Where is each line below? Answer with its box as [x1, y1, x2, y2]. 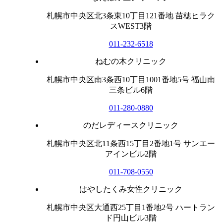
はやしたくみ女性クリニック [79, 184, 182, 193]
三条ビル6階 [109, 85, 153, 94]
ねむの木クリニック [95, 56, 166, 65]
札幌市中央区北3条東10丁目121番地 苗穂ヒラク [47, 11, 215, 20]
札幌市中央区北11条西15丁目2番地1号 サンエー [47, 139, 215, 148]
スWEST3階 [110, 21, 152, 30]
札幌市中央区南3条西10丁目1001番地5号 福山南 [47, 75, 215, 84]
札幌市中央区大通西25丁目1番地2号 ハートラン [47, 203, 215, 212]
